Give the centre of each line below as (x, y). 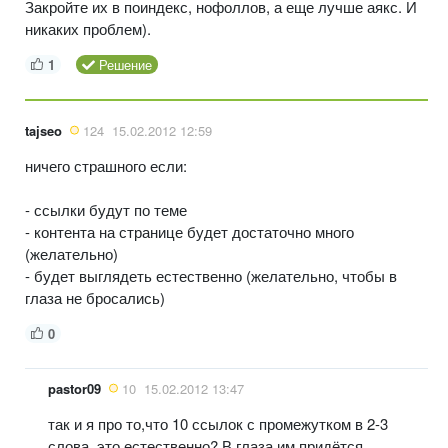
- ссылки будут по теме (106, 209)
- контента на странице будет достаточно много (189, 231)
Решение (125, 64)
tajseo (43, 130)
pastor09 (74, 388)
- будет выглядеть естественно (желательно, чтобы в (211, 275)
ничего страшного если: (106, 165)
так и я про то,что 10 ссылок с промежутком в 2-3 (218, 423)
